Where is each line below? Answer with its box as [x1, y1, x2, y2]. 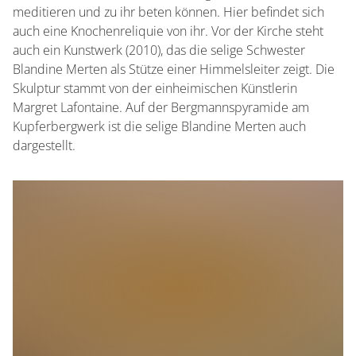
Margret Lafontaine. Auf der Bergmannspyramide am [13, 99, 309, 116]
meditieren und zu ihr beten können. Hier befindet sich [13, 3, 324, 21]
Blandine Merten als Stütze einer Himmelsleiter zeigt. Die [13, 60, 335, 78]
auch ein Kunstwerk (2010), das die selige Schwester [13, 41, 305, 59]
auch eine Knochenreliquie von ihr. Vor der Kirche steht [13, 22, 323, 40]
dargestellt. [13, 137, 75, 154]
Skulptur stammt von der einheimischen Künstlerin [13, 79, 297, 97]
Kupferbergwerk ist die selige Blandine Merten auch [13, 118, 306, 135]
